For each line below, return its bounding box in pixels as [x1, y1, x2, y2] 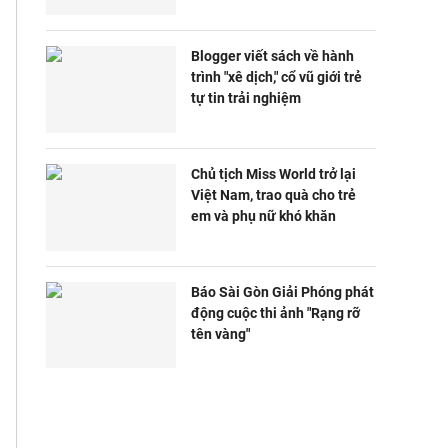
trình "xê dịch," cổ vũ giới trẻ [191, 69, 362, 86]
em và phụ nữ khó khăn [191, 208, 336, 225]
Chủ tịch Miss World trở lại [191, 166, 356, 183]
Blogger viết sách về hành [191, 48, 354, 65]
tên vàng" [191, 325, 250, 342]
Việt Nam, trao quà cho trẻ [191, 187, 356, 204]
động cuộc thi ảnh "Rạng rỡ [191, 304, 360, 321]
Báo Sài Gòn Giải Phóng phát [191, 283, 374, 300]
